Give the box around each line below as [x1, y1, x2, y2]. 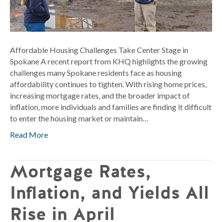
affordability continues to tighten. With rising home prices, [10, 79, 207, 89]
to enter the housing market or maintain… [10, 113, 149, 123]
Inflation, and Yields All [10, 180, 209, 204]
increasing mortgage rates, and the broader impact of [10, 90, 190, 100]
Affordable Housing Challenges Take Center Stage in [10, 45, 188, 55]
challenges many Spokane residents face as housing [10, 67, 182, 77]
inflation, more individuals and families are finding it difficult [10, 102, 212, 111]
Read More [10, 129, 48, 139]
